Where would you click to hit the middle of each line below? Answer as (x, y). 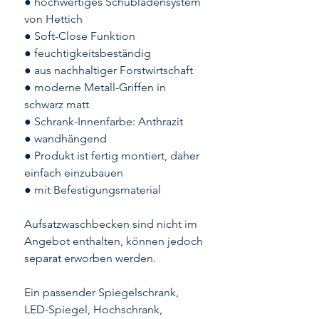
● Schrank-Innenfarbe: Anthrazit (104, 122)
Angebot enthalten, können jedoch (114, 241)
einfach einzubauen (74, 173)
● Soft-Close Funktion (80, 36)
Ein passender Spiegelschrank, (101, 293)
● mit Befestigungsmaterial (93, 190)
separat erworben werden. (90, 258)
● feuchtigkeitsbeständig (88, 53)
